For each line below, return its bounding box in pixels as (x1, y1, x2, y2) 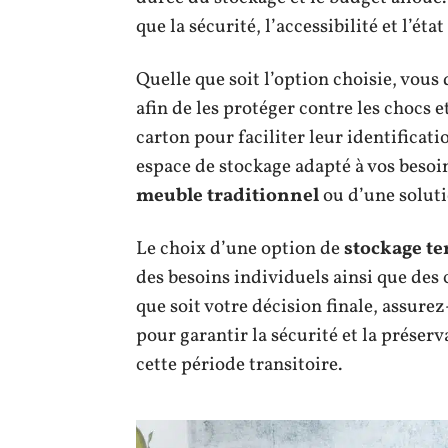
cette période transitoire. (136, 351, 342, 378)
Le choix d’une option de (136, 235, 344, 262)
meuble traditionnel (136, 182, 319, 209)
